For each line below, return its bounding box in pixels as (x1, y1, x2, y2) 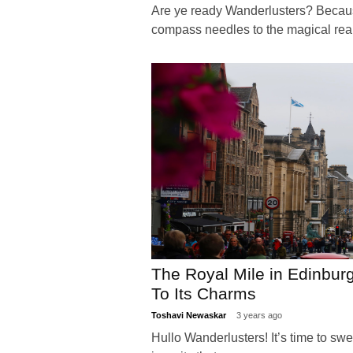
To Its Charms (151, 284, 256, 303)
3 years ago (236, 310, 282, 320)
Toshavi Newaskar (151, 310, 229, 320)
